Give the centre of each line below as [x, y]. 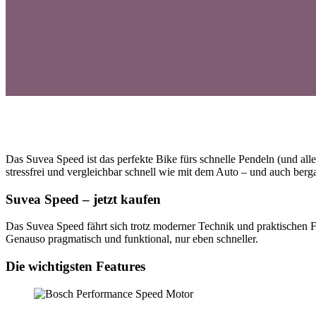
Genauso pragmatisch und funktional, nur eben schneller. [132, 239]
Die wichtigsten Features [75, 267]
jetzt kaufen [125, 199]
